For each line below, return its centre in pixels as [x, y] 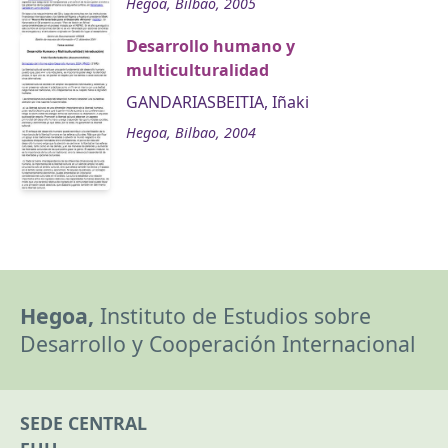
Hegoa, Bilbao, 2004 [191, 133]
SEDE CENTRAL [83, 422]
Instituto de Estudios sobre [232, 315]
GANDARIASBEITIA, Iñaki [217, 102]
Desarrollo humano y [210, 46]
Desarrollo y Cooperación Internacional [218, 343]
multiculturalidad [197, 70]
